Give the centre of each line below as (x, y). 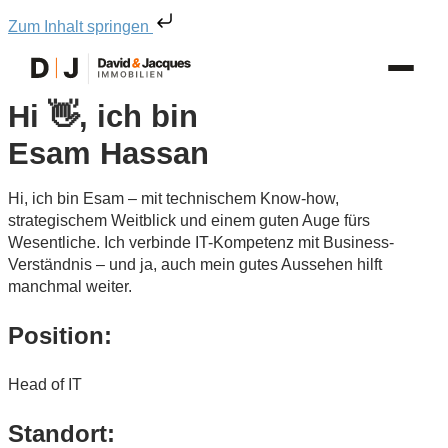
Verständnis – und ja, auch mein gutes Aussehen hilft (195, 264)
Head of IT (45, 384)
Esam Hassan (108, 153)
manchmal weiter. (70, 286)
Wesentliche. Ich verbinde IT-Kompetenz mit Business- (201, 242)
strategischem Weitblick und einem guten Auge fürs (189, 220)
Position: (60, 335)
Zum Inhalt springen (80, 26)
